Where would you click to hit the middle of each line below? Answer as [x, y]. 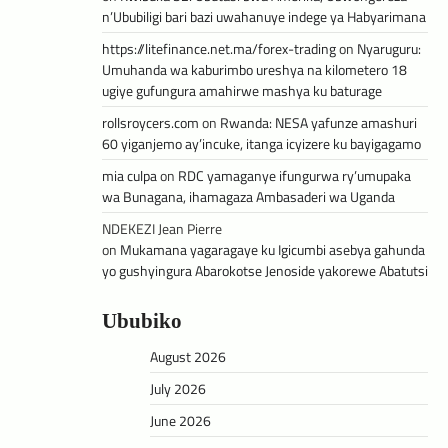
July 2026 [178, 389]
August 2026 [188, 357]
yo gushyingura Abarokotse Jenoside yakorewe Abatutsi [265, 271]
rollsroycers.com [150, 123]
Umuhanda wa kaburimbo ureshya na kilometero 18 [254, 70]
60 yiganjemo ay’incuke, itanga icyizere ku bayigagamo [261, 144]
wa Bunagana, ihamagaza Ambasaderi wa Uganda [248, 197]
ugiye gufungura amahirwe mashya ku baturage [242, 91]
